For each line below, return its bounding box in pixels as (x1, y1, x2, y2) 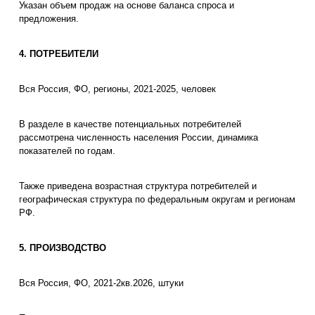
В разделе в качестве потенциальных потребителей (19, 119, 241, 130)
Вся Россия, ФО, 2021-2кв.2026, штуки (19, 278, 184, 289)
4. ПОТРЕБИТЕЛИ (19, 49, 98, 60)
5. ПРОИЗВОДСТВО (19, 243, 106, 254)
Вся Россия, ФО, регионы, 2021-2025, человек (19, 84, 216, 95)
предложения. (19, 13, 79, 25)
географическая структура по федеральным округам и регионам (19, 194, 295, 205)
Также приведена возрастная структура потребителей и (19, 181, 257, 192)
